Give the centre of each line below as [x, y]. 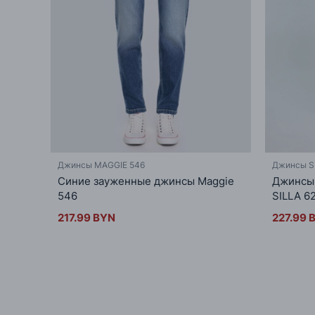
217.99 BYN [86, 217]
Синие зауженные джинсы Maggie [146, 181]
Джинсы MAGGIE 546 [101, 165]
